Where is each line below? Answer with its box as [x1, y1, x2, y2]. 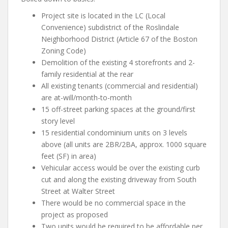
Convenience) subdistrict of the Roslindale [41, 22, 179, 32]
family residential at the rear [41, 69, 133, 79]
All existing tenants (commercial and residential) [41, 80, 198, 91]
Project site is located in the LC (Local [41, 10, 165, 20]
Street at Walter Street [41, 186, 115, 196]
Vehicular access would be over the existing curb [41, 162, 200, 173]
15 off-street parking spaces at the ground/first [41, 104, 195, 114]
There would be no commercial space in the [41, 197, 186, 208]
